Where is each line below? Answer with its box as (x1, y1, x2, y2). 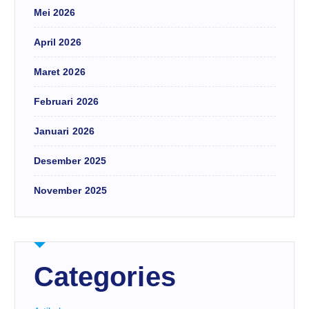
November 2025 (33, 185, 108, 197)
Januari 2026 (33, 126, 95, 137)
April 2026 (33, 37, 81, 48)
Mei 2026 (33, 7, 76, 19)
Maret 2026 (33, 66, 86, 78)
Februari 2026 (33, 96, 99, 108)
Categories (33, 261, 176, 292)
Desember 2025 (33, 155, 107, 167)
